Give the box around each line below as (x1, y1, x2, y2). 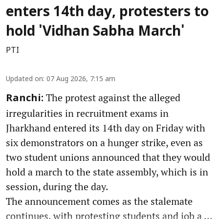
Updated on (6, 75, 43, 84)
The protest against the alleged (44, 91, 180, 105)
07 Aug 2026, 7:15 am (46, 75, 115, 84)
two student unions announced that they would (6, 151, 210, 164)
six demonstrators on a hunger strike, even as (6, 136, 203, 150)
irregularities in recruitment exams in (6, 107, 169, 120)
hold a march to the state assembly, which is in (6, 165, 208, 179)
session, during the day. (6, 180, 109, 194)
